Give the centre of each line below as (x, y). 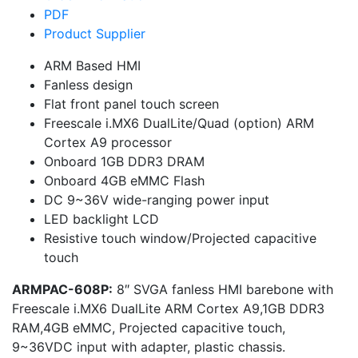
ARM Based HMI (92, 66)
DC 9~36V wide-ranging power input (157, 200)
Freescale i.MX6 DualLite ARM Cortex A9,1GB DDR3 (168, 308)
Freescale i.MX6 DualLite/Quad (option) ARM (179, 123)
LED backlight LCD (101, 219)
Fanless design (88, 85)
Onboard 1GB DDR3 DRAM (124, 161)
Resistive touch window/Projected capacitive (180, 238)
